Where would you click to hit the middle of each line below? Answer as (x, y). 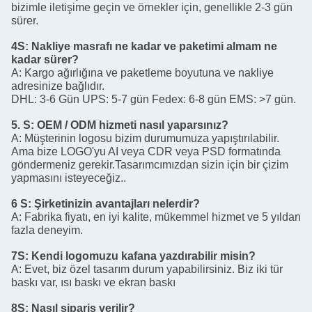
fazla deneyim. (47, 195)
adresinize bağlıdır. (58, 50)
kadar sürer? (45, 24)
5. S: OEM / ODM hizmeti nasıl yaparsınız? (120, 89)
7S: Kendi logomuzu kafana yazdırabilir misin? (133, 220)
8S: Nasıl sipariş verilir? (73, 273)
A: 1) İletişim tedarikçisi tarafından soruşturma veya (136, 286)
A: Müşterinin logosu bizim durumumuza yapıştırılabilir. (145, 103)
